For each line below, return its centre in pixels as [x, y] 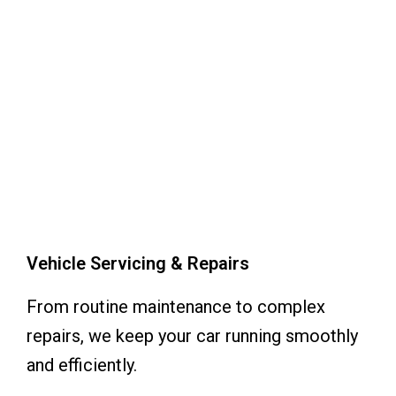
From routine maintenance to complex [176, 307]
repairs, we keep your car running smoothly [192, 336]
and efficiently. [82, 365]
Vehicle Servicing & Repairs [138, 263]
